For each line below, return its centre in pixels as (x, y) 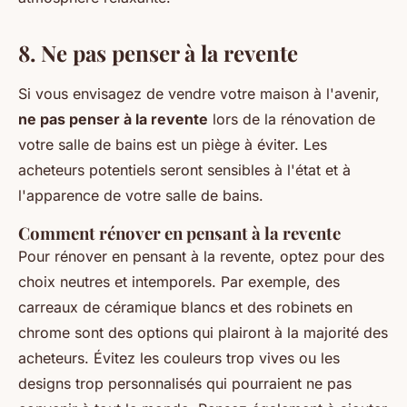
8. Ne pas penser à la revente (158, 53)
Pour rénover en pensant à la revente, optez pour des (201, 256)
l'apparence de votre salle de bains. (141, 195)
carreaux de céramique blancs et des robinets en (185, 307)
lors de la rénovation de (292, 119)
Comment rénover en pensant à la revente (179, 233)
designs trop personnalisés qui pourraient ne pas (185, 383)
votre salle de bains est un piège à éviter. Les (173, 144)
